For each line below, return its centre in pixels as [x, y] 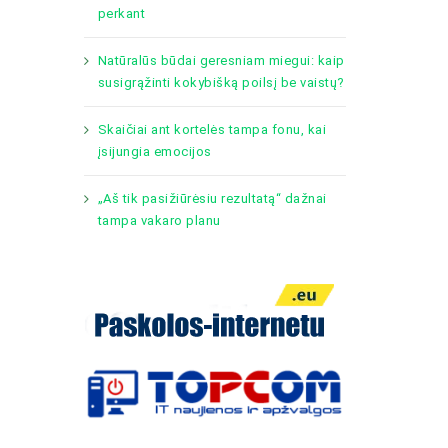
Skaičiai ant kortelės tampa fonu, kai [211, 129]
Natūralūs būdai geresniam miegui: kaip [221, 60]
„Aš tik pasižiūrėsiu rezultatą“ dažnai [212, 198]
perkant [121, 13]
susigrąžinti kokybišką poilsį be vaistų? [221, 82]
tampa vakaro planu [159, 220]
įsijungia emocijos [154, 151]
